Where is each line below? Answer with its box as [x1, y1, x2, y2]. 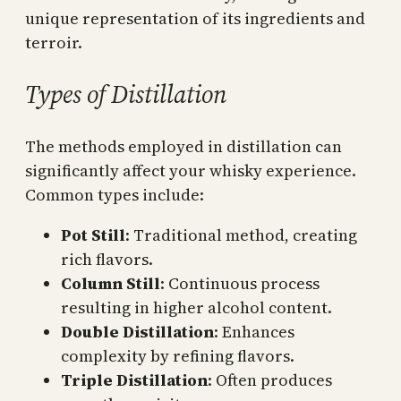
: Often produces [208, 369, 332, 392]
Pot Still [61, 224, 125, 247]
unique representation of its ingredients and [25, 7, 365, 30]
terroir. [25, 31, 82, 55]
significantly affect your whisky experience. [25, 159, 356, 183]
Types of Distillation [25, 77, 227, 112]
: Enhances [214, 320, 294, 344]
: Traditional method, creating [125, 224, 357, 247]
